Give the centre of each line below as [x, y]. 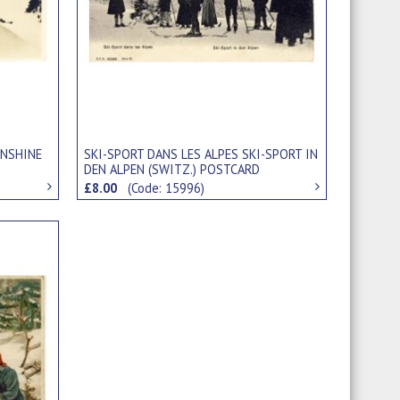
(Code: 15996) [167, 187]
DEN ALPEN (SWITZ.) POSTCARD [172, 169]
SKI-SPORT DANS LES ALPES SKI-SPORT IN [201, 154]
